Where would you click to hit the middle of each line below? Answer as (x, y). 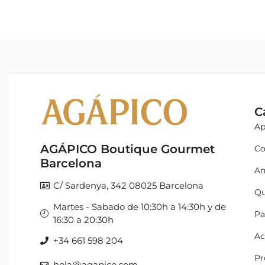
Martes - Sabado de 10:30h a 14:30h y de (140, 206)
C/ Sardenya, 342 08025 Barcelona (129, 186)
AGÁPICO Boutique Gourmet (127, 149)
